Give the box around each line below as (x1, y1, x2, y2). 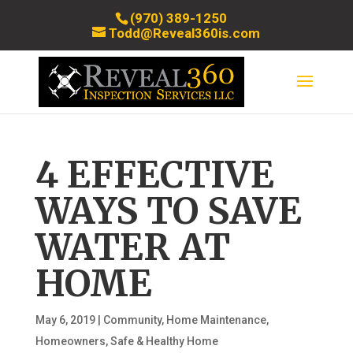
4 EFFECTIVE (35, 152, 274, 198)
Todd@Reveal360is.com (109, 24, 261, 41)
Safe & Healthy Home (110, 335, 218, 347)
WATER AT (35, 225, 230, 270)
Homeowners (35, 335, 106, 347)
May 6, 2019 (35, 314, 95, 326)
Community (102, 314, 162, 326)
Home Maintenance (165, 314, 266, 326)
